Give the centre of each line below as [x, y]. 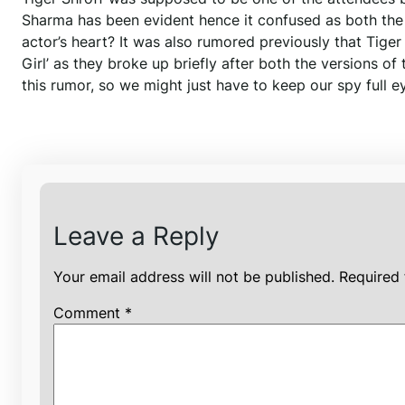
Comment [89, 313]
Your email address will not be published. [194, 277]
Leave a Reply [137, 236]
